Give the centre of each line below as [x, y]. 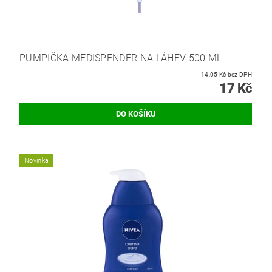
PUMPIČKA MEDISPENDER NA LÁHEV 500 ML [121, 58]
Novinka [37, 161]
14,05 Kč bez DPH [240, 75]
